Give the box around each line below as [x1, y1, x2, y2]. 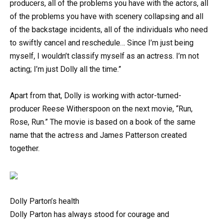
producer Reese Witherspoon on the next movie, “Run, [10, 104, 193, 114]
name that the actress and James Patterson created [10, 131, 187, 140]
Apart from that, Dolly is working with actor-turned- [10, 91, 181, 101]
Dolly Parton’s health [10, 197, 79, 206]
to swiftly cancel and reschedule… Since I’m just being [10, 38, 194, 47]
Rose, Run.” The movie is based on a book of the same [10, 117, 196, 127]
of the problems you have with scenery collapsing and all [10, 11, 203, 21]
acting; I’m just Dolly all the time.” [10, 64, 121, 74]
